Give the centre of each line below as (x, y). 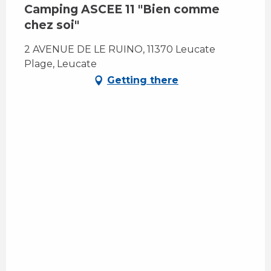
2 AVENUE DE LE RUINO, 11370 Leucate (120, 49)
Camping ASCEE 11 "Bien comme (122, 9)
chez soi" (52, 25)
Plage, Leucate (60, 64)
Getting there (143, 80)
